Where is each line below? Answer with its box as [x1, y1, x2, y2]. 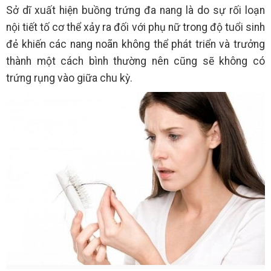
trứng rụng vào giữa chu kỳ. [6, 72, 132, 85]
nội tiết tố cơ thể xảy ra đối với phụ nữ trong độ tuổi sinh [6, 21, 265, 34]
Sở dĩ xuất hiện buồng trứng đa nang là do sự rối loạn [6, 4, 265, 17]
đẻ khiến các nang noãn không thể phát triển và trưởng [6, 38, 265, 51]
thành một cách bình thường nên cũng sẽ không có [6, 55, 265, 68]
